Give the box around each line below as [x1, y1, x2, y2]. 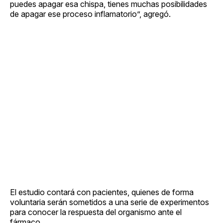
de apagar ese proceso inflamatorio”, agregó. [10, 8, 171, 19]
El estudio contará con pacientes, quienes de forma [10, 187, 194, 197]
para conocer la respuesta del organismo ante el [10, 207, 182, 217]
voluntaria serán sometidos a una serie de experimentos [10, 197, 209, 207]
